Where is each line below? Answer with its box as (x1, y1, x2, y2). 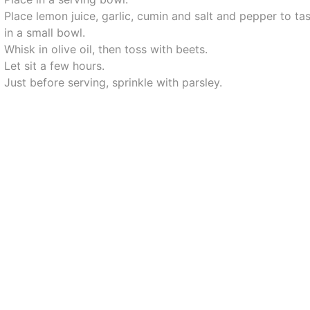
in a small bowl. (4, 26, 86, 39)
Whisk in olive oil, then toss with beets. (4, 42, 208, 56)
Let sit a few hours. (4, 59, 105, 73)
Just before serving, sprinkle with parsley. (4, 75, 223, 89)
